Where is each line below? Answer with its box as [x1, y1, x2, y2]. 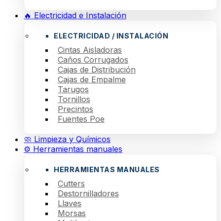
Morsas [58, 208, 86, 218]
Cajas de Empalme [58, 74, 126, 84]
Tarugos [58, 84, 89, 94]
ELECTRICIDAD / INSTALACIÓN [54, 32, 168, 40]
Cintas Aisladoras [58, 45, 122, 55]
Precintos [58, 104, 93, 114]
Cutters [58, 179, 85, 188]
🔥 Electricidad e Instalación [24, 10, 126, 20]
